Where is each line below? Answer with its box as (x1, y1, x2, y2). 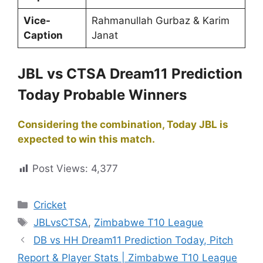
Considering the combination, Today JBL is (18, 118, 228, 130)
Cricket (33, 199, 67, 211)
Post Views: (32, 163, 88, 175)
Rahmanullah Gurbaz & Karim (91, 15, 230, 27)
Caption (23, 29, 63, 42)
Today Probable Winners (18, 86, 187, 103)
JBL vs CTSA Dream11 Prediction (18, 65, 242, 82)
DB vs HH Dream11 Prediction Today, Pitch (33, 234, 234, 247)
